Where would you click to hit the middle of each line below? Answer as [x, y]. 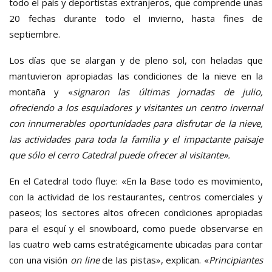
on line [87, 260]
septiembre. [35, 34]
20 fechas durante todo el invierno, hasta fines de [136, 18]
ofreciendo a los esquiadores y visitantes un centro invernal [136, 107]
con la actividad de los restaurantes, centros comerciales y [136, 196]
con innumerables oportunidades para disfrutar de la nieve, [136, 123]
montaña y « [41, 91]
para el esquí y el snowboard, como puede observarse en [136, 228]
